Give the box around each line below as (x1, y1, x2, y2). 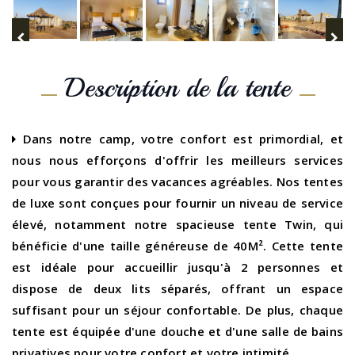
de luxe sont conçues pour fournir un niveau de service (12, 195, 343, 212)
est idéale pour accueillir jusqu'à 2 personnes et (12, 259, 343, 276)
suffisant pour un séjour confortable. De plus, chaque (12, 302, 343, 319)
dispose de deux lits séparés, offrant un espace (12, 281, 343, 297)
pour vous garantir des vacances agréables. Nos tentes (12, 174, 343, 190)
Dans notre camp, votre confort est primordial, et (16, 131, 343, 147)
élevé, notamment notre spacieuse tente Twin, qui (12, 216, 343, 233)
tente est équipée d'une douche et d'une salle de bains (12, 323, 343, 340)
